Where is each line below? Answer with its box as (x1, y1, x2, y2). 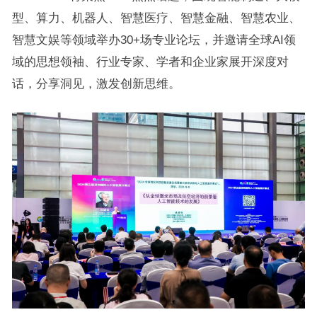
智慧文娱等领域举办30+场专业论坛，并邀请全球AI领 (11, 33, 296, 47)
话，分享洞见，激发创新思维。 (11, 77, 180, 91)
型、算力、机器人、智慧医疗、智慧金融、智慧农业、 (11, 11, 301, 25)
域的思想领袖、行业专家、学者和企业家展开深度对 (11, 55, 289, 69)
